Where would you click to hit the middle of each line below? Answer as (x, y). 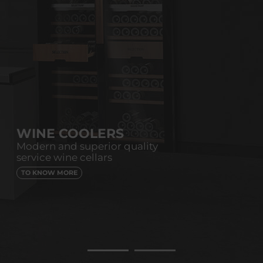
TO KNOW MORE (49, 172)
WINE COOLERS (70, 133)
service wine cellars (64, 157)
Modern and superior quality (87, 146)
